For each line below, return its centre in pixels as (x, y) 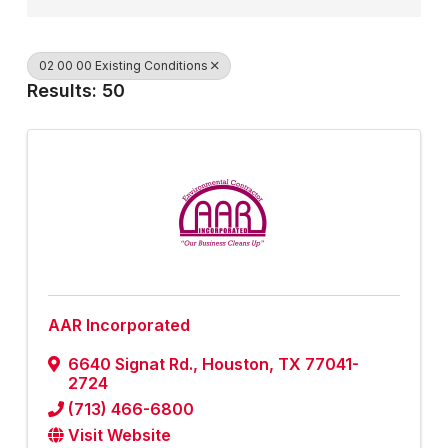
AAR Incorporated (119, 325)
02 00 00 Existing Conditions (123, 66)
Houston (235, 364)
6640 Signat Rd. (130, 364)
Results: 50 (76, 91)
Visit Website (119, 435)
